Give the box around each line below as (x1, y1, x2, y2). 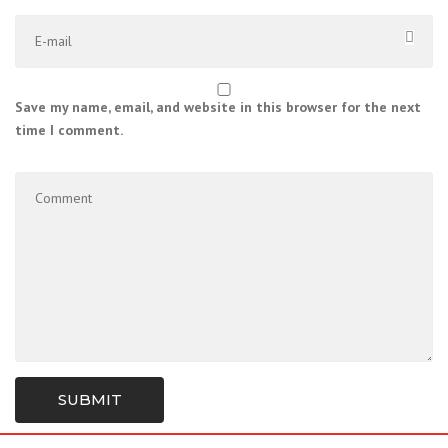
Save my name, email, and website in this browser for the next (15, 98, 421, 116)
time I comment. (15, 121, 123, 139)
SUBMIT (57, 390, 122, 409)
